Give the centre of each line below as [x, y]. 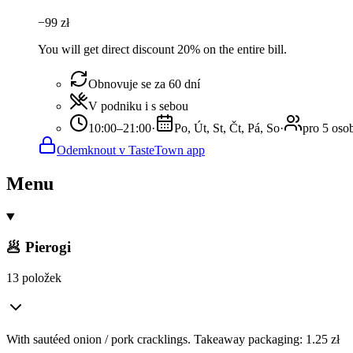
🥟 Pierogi [39, 247]
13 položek [34, 278]
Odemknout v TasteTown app [131, 150]
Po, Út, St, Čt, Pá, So [227, 128]
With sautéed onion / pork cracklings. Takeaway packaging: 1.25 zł [173, 340]
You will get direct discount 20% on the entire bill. [162, 49]
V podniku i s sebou [138, 106]
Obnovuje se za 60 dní [144, 84]
